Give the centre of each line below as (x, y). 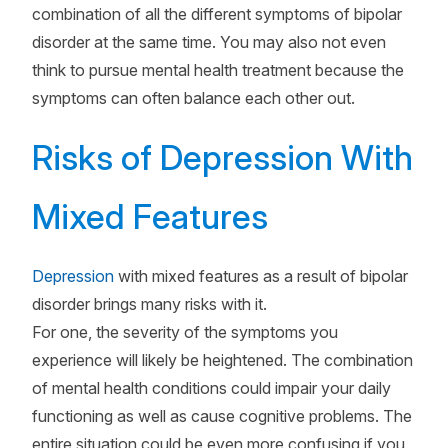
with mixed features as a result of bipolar (261, 276)
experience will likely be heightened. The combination (222, 360)
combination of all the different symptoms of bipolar (217, 14)
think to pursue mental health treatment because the (218, 70)
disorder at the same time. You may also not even (209, 42)
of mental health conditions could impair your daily (211, 388)
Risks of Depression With (222, 157)
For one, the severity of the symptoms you (185, 332)
